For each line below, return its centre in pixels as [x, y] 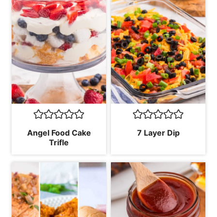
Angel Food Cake [59, 132]
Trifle [59, 142]
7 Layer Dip [158, 132]
